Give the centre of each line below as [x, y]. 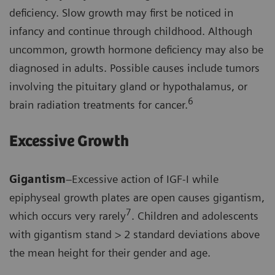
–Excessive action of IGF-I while [142, 179]
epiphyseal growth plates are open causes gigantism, [137, 198]
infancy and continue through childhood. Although [131, 31]
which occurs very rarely [68, 216]
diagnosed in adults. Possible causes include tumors [134, 68]
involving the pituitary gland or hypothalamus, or [128, 87]
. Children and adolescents [195, 216]
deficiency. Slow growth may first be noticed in [121, 13]
